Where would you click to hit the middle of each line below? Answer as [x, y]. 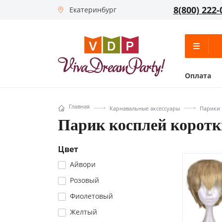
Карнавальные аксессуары [145, 108]
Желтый [83, 212]
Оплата [198, 76]
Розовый [84, 180]
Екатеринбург [93, 10]
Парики [210, 108]
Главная [79, 106]
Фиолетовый [91, 196]
